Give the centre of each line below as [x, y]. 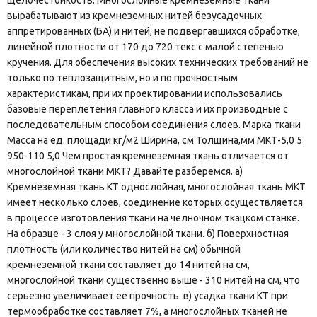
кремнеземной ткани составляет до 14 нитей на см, [128, 265]
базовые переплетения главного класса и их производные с [148, 109]
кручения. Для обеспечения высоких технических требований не [158, 63]
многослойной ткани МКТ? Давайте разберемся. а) [125, 172]
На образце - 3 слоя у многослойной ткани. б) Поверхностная [148, 234]
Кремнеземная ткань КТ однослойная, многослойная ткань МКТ [156, 187]
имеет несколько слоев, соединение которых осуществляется [155, 203]
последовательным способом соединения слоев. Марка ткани [154, 125]
